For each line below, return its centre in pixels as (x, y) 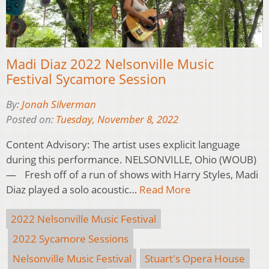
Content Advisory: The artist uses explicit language (123, 145)
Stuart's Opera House (195, 259)
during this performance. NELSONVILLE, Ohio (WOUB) (131, 160)
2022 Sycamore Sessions (71, 239)
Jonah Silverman (59, 104)
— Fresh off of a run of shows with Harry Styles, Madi (132, 175)
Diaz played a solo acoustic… (73, 190)
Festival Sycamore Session (86, 79)
